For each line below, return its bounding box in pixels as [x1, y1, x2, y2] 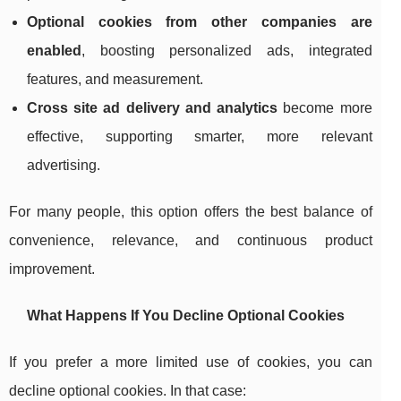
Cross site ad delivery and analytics [27, 100, 278, 116]
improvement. [9, 261, 95, 277]
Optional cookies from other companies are [27, 14, 372, 30]
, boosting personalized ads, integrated [81, 43, 372, 59]
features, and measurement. [27, 72, 203, 88]
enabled [27, 43, 81, 59]
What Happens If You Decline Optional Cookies [27, 308, 345, 324]
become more [277, 100, 372, 116]
